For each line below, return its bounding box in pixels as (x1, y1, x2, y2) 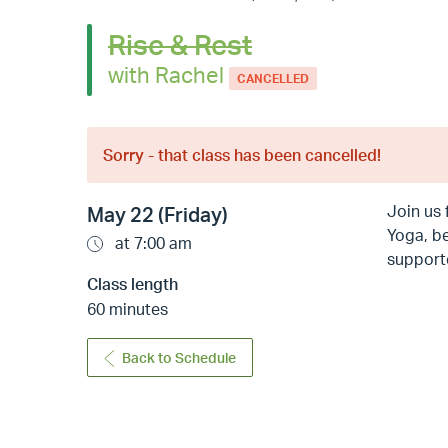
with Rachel (108, 59, 229, 88)
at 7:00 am (111, 233, 192, 254)
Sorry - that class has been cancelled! (103, 145, 381, 166)
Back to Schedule (122, 349, 237, 367)
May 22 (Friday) (87, 202, 228, 228)
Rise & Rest (108, 26, 252, 62)
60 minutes (87, 299, 168, 320)
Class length (87, 274, 178, 295)
